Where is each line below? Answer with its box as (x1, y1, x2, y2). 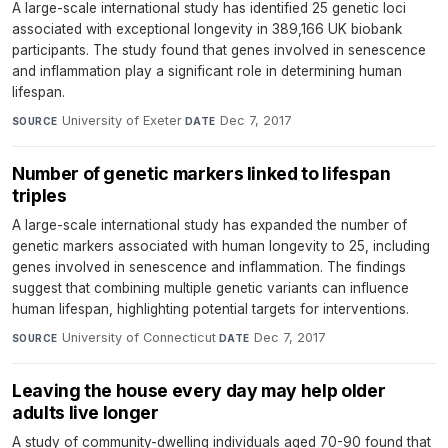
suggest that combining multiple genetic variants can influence (12, 279, 409, 296)
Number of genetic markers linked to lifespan (12, 162, 391, 184)
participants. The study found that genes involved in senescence (12, 41, 426, 58)
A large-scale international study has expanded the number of (12, 216, 407, 233)
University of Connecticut (61, 329, 216, 345)
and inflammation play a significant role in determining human (12, 62, 402, 79)
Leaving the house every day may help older (12, 379, 386, 401)
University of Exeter (61, 112, 182, 128)
